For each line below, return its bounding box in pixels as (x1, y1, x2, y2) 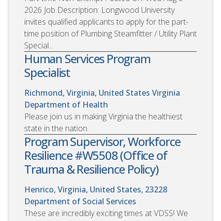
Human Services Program (24, 50, 150, 67)
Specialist (24, 64, 71, 80)
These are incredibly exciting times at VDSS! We (24, 207, 188, 219)
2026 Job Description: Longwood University (24, 4, 175, 15)
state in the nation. (24, 122, 89, 134)
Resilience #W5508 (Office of (24, 147, 167, 163)
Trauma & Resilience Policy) (24, 160, 158, 177)
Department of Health (24, 99, 108, 110)
